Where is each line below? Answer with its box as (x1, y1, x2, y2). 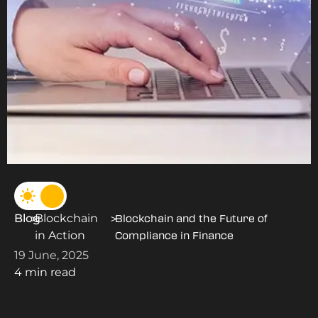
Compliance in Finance (114, 229, 236, 242)
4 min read (14, 265, 76, 279)
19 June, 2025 (14, 248, 89, 262)
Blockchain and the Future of (114, 212, 267, 225)
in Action (35, 228, 86, 242)
